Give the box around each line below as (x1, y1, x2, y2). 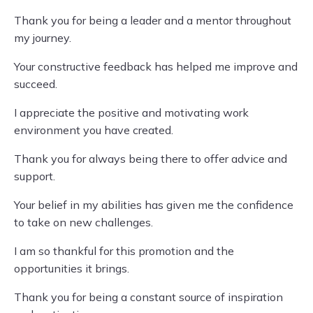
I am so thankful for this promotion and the (14, 244, 234, 258)
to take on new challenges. (14, 215, 153, 229)
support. (14, 169, 55, 183)
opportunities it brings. (14, 261, 129, 275)
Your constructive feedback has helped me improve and (14, 59, 298, 73)
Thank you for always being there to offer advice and (14, 152, 287, 166)
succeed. (14, 77, 57, 91)
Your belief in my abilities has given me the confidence (14, 198, 293, 212)
